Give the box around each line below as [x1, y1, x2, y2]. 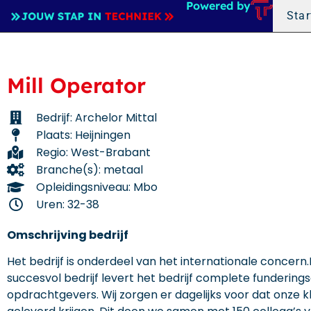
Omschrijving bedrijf [7, 227, 128, 243]
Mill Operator [7, 72, 146, 99]
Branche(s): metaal [36, 162, 143, 178]
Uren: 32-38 [36, 196, 99, 212]
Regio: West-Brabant [36, 144, 151, 160]
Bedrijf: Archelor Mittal [36, 110, 157, 126]
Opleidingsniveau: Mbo [36, 179, 158, 195]
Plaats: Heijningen [36, 127, 131, 143]
